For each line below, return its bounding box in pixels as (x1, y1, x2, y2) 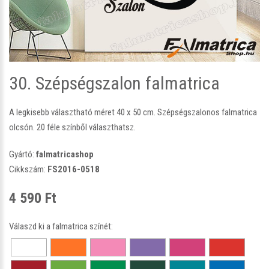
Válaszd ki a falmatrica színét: (9, 220, 113, 232)
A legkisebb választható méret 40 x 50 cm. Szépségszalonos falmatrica (9, 106, 257, 118)
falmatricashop (36, 148, 94, 160)
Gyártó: (9, 148, 36, 160)
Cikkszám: (9, 163, 47, 175)
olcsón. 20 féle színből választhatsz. (9, 121, 136, 133)
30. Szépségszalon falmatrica (9, 72, 220, 94)
